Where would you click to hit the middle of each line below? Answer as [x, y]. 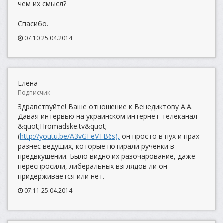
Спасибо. [33, 24]
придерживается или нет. [61, 176]
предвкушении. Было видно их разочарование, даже [107, 156]
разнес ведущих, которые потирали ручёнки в [96, 146]
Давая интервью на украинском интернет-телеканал [108, 116]
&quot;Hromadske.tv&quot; [62, 126]
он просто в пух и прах [160, 136]
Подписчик [34, 92]
